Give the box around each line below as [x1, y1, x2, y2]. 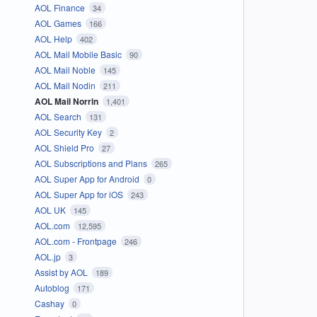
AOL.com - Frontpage [34, 234, 119, 247]
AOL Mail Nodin [34, 79, 98, 91]
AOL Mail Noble [34, 63, 98, 76]
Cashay [34, 296, 67, 309]
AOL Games [34, 16, 83, 29]
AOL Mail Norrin [34, 94, 100, 108]
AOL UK [34, 203, 68, 216]
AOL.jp [34, 250, 63, 263]
